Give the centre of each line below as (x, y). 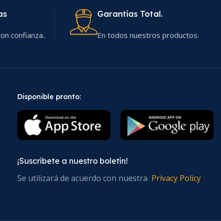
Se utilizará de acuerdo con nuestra (84, 178)
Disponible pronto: (49, 97)
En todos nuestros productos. (148, 35)
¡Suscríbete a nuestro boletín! (72, 161)
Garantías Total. (130, 14)
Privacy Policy (176, 178)
